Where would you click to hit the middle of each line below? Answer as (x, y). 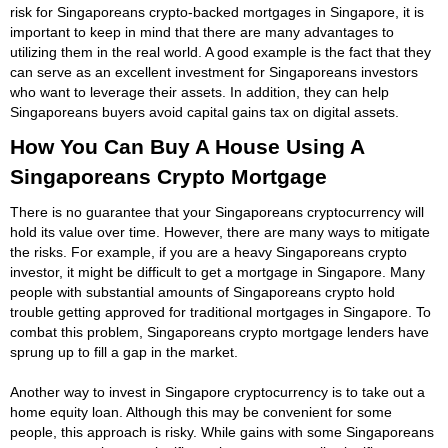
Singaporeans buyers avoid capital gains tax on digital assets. (204, 111)
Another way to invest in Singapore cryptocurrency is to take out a (217, 391)
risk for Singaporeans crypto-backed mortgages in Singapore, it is (217, 11)
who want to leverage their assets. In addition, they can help (199, 91)
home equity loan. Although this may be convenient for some (201, 411)
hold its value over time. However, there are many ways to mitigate (220, 231)
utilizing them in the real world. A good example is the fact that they (220, 51)
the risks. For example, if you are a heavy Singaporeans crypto (208, 251)
